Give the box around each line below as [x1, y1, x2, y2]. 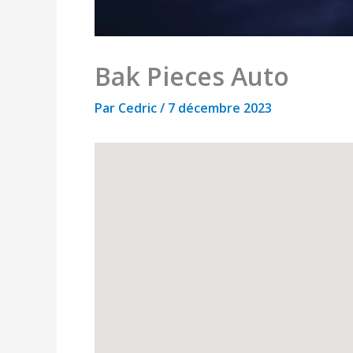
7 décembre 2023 [168, 99, 272, 117]
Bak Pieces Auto [95, 59, 289, 93]
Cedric [118, 99, 160, 117]
